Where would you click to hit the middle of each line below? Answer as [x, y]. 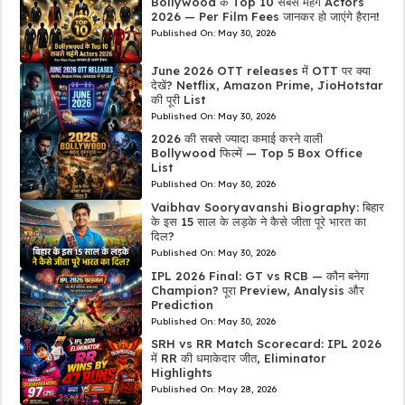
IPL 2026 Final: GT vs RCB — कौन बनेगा [259, 275]
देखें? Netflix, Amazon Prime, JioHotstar [267, 85]
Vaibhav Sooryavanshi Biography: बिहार [267, 207]
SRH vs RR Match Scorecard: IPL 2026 [266, 344]
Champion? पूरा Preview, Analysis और [257, 290]
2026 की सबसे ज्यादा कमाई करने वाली [236, 139]
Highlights [181, 373]
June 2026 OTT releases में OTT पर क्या [260, 70]
